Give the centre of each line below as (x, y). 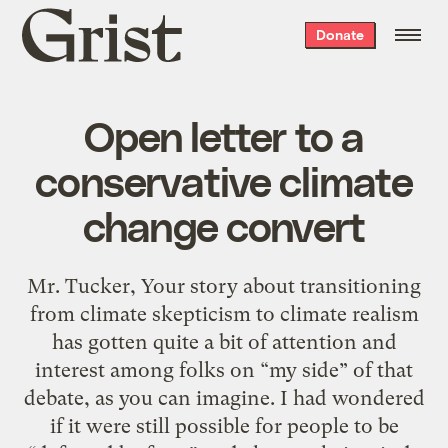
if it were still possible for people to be (224, 425)
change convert (224, 224)
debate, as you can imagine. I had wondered (224, 397)
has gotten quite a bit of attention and (224, 341)
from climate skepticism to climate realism (224, 313)
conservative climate (224, 179)
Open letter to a (224, 134)
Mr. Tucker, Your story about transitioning (224, 285)
